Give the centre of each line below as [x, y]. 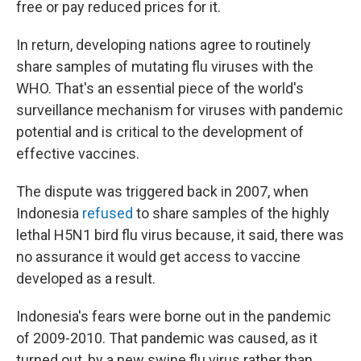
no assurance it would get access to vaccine [158, 256]
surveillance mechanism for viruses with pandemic [180, 110]
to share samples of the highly [231, 213]
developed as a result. [86, 278]
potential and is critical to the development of [160, 131]
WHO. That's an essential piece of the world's [160, 88]
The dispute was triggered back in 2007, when [162, 191]
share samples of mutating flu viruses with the [165, 66]
